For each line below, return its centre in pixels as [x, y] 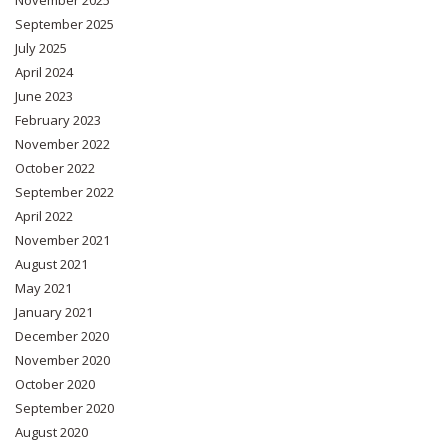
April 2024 [44, 71]
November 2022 [62, 143]
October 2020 [55, 383]
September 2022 [64, 191]
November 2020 [62, 359]
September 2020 [64, 407]
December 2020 [62, 335]
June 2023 [44, 95]
